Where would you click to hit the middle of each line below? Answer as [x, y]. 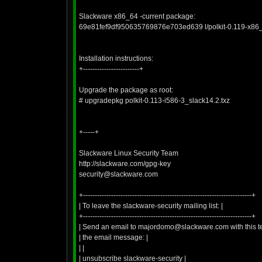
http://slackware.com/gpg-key [125, 164]
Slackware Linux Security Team [129, 153]
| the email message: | [113, 237]
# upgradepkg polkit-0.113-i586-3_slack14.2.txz [154, 101]
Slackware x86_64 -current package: [137, 16]
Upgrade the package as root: [126, 90]
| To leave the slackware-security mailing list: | [151, 206]
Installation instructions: [116, 58]
